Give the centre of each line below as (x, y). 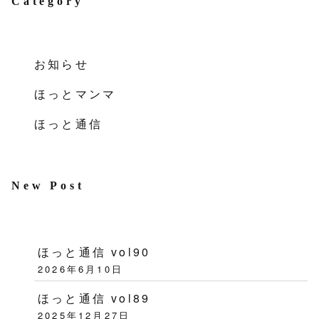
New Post (48, 185)
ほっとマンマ (75, 93)
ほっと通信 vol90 (94, 251)
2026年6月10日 (80, 268)
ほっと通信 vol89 (94, 298)
